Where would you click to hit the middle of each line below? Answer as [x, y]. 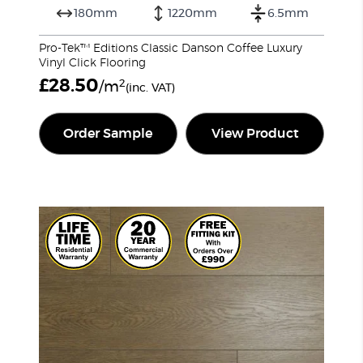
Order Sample [108, 134]
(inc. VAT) [150, 89]
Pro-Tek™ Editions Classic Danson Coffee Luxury [171, 49]
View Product [255, 134]
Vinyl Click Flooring [92, 63]
